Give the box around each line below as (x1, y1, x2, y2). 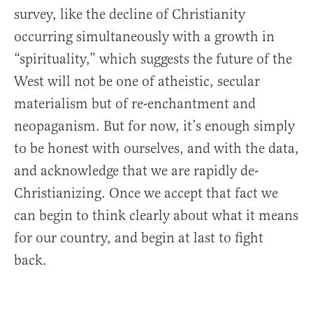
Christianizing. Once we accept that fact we (14, 184, 278, 203)
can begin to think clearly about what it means (14, 207, 298, 225)
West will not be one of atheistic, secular (14, 73, 260, 91)
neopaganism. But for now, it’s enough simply (14, 117, 295, 136)
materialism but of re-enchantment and (14, 95, 256, 113)
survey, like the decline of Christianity (14, 6, 245, 24)
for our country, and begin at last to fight (14, 229, 263, 247)
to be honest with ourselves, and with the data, (14, 140, 299, 158)
